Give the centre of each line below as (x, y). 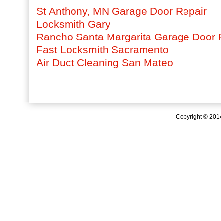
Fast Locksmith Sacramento (103, 50)
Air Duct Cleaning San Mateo (105, 62)
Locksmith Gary (74, 24)
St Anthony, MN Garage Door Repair (122, 11)
